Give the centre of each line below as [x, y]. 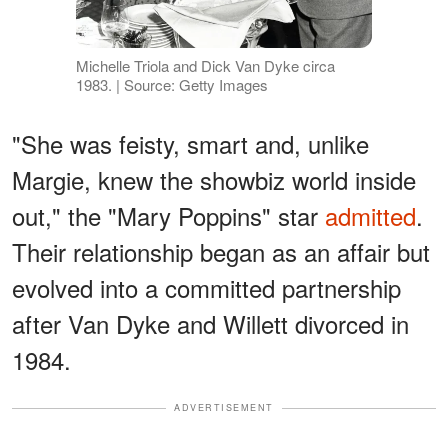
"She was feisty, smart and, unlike [190, 144]
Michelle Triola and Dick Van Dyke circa [205, 66]
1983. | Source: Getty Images [171, 85]
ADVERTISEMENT [224, 408]
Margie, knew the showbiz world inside [214, 180]
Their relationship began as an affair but [221, 252]
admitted [370, 216]
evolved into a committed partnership [206, 288]
